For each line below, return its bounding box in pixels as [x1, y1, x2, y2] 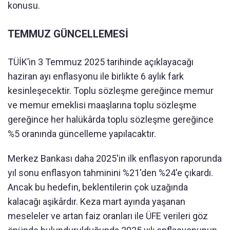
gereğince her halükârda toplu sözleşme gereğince [8, 113, 214, 125]
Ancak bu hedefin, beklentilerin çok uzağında [8, 181, 188, 193]
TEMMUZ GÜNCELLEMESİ [8, 27, 128, 40]
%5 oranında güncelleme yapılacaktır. [8, 128, 156, 139]
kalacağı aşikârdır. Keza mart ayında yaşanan [8, 196, 185, 207]
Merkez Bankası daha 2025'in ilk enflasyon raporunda [8, 152, 222, 164]
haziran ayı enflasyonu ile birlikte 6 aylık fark [8, 70, 184, 82]
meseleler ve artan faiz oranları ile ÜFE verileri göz [8, 210, 208, 221]
